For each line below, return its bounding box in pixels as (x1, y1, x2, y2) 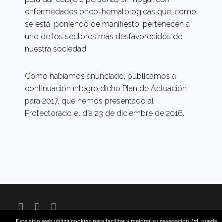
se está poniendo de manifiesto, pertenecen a (25, 19, 190, 29)
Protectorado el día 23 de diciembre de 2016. (25, 109, 184, 118)
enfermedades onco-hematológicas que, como (25, 7, 196, 17)
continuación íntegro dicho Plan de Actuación (25, 84, 187, 94)
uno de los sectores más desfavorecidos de (25, 32, 182, 42)
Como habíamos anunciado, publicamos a (25, 71, 176, 81)
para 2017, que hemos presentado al (25, 96, 154, 106)
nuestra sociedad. (25, 44, 88, 54)
